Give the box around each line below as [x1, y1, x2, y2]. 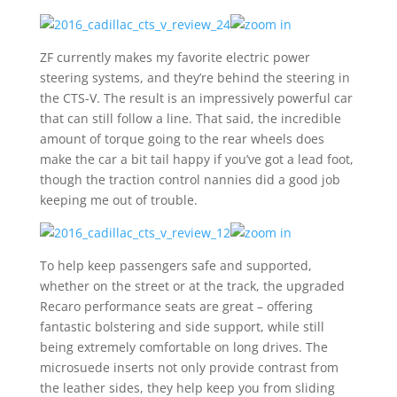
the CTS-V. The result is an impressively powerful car [39, 90, 353, 106]
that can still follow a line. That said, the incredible [39, 110, 341, 127]
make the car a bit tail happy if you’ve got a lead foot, [39, 151, 354, 167]
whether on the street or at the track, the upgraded [39, 277, 345, 294]
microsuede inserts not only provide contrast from [39, 359, 339, 376]
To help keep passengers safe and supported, [39, 257, 312, 274]
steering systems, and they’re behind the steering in [39, 69, 350, 86]
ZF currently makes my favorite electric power [39, 49, 310, 66]
